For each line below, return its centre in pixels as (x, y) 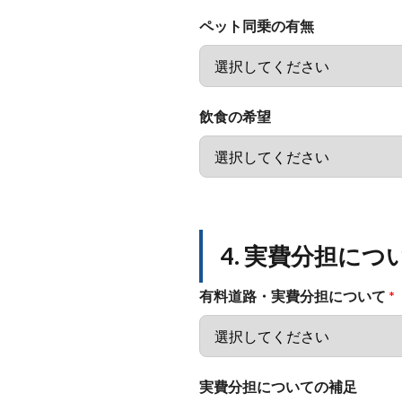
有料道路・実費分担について (294, 296)
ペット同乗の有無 (257, 26)
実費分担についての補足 (278, 386)
